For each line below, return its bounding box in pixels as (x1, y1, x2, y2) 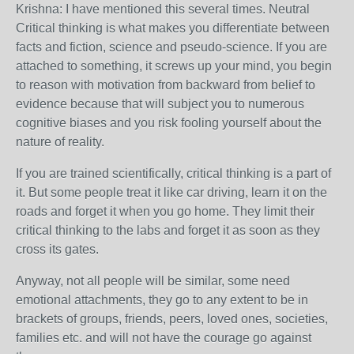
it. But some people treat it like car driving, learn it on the (16, 186, 327, 199)
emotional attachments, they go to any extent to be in (16, 293, 308, 307)
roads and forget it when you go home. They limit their (16, 205, 314, 218)
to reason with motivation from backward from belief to (16, 78, 315, 92)
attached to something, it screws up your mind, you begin (16, 59, 332, 73)
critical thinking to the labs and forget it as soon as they (16, 224, 320, 237)
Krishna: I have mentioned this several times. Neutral (16, 2, 310, 16)
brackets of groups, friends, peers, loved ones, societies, (16, 312, 328, 326)
